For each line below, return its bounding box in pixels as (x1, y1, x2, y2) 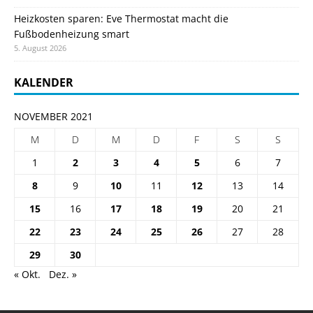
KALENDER (14, 74, 73, 90)
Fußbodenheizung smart (14, 27, 129, 41)
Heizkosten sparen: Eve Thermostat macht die (14, 11, 228, 25)
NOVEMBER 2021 (14, 109, 93, 123)
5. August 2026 (14, 42, 66, 53)
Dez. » (49, 267, 77, 281)
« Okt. (14, 267, 41, 281)
